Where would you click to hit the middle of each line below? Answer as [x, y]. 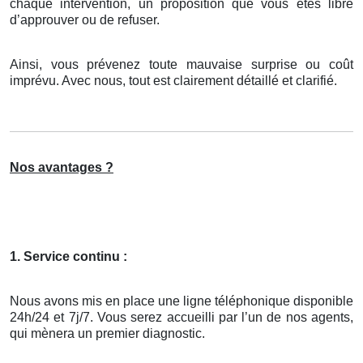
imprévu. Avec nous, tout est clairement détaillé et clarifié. [173, 81]
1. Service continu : [68, 257]
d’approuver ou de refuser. [85, 20]
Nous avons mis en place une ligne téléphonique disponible [181, 301]
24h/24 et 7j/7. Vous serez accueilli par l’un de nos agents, [181, 318]
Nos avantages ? [62, 168]
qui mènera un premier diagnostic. [107, 334]
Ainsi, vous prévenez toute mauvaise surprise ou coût [181, 65]
